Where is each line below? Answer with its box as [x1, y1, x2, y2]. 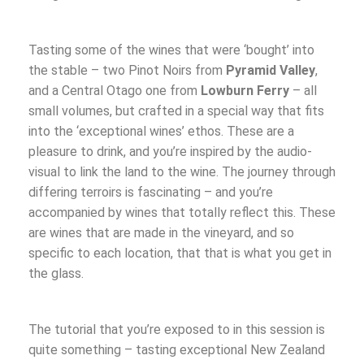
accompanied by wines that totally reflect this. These [28, 205, 336, 221]
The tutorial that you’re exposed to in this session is [28, 322, 325, 338]
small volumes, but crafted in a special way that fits [28, 103, 324, 119]
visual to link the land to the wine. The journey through [28, 164, 336, 180]
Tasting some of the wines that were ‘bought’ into [28, 42, 314, 58]
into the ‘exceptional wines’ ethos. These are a [28, 123, 294, 140]
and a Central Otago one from [28, 83, 201, 99]
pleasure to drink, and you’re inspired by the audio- [28, 144, 312, 160]
